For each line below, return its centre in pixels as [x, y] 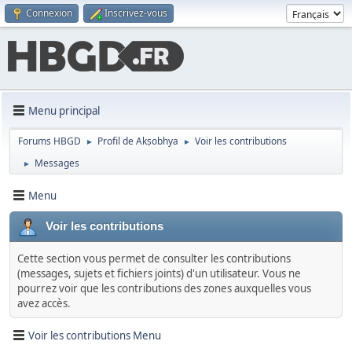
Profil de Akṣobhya [138, 141]
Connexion [49, 13]
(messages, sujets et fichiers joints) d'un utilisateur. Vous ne [159, 273]
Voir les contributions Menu [95, 335]
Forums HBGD [49, 141]
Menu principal [64, 110]
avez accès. [44, 303]
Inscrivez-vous [136, 13]
